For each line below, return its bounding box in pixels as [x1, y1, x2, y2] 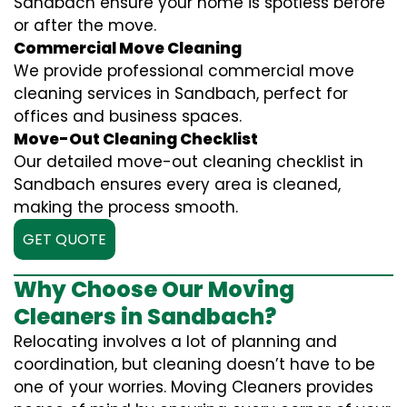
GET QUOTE [23, 229, 106, 251]
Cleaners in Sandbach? [14, 302, 276, 333]
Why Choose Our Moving [14, 274, 294, 305]
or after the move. [14, 15, 156, 37]
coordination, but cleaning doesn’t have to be [14, 353, 375, 376]
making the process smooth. [14, 196, 238, 219]
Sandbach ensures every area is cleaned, [14, 174, 341, 196]
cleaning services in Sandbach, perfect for [14, 83, 348, 105]
